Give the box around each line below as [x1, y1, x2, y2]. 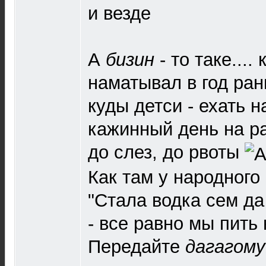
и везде [88, 3, 151, 24]
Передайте [88, 236, 185, 257]
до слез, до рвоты [88, 142, 245, 163]
